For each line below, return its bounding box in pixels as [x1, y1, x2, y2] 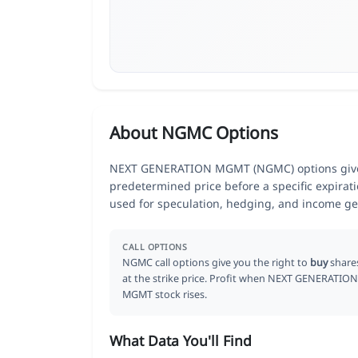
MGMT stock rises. [122, 287, 207, 301]
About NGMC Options [109, 121, 278, 144]
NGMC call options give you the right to [122, 255, 310, 269]
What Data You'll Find [109, 330, 252, 350]
